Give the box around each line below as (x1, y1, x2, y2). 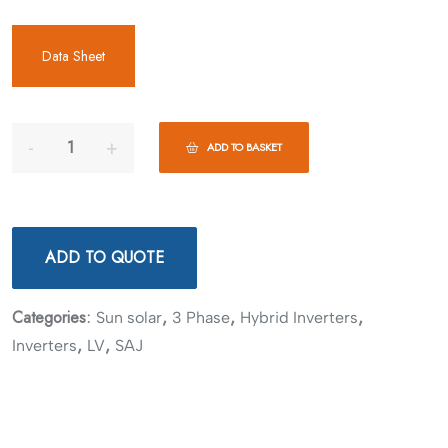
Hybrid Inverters (240, 308, 358, 328)
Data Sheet (42, 46, 105, 67)
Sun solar (96, 308, 162, 328)
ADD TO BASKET (207, 139, 282, 156)
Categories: (12, 306, 96, 330)
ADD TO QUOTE (45, 246, 164, 270)
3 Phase (172, 308, 230, 328)
